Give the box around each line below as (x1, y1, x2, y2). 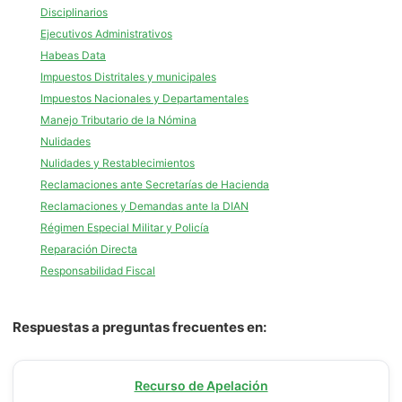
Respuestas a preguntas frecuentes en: (13, 319, 267, 336)
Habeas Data (40, 48, 106, 62)
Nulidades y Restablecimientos (40, 156, 195, 170)
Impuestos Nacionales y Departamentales (40, 92, 249, 105)
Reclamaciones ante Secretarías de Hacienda (40, 178, 269, 191)
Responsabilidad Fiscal (40, 264, 155, 277)
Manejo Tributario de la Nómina (40, 113, 197, 127)
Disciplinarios (40, 5, 108, 19)
